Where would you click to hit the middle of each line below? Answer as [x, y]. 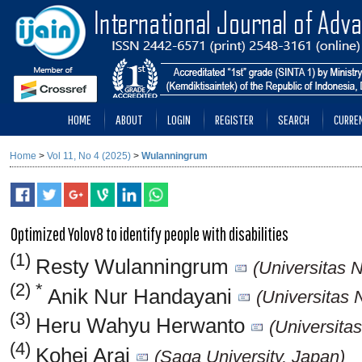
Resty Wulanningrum [135, 266]
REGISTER [234, 119]
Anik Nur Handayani [140, 296]
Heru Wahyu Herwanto [143, 326]
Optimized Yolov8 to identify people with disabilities [149, 234]
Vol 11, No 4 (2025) [89, 156]
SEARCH [294, 119]
